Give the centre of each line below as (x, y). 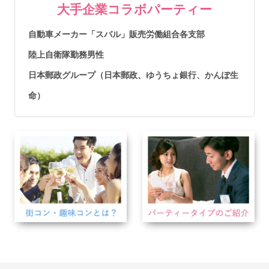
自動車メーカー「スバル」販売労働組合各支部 (117, 35)
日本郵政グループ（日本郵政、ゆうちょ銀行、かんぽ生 (134, 75)
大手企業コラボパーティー (134, 9)
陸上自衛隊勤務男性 (66, 55)
